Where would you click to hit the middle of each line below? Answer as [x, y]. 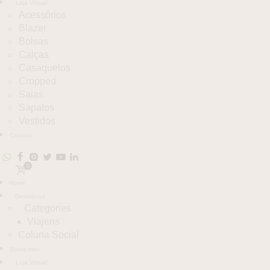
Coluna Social [49, 235]
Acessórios [42, 15]
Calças [34, 55]
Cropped [37, 81]
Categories [48, 208]
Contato [21, 135]
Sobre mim [24, 249]
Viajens [43, 221]
